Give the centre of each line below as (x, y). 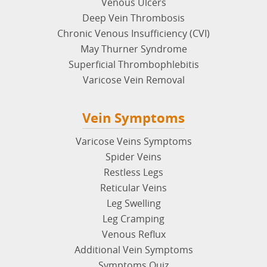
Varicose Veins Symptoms (133, 141)
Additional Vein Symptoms (133, 249)
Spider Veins (133, 156)
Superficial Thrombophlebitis (133, 64)
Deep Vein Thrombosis (133, 18)
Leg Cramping (133, 218)
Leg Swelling (133, 203)
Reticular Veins (133, 187)
